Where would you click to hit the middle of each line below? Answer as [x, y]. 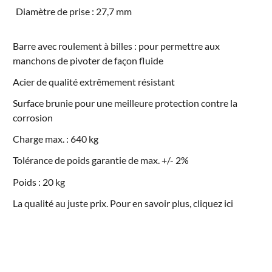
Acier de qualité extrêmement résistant [93, 81]
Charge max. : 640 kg [55, 139]
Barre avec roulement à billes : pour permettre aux [116, 46]
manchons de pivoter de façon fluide [88, 60]
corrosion [32, 118]
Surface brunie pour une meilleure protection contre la [125, 103]
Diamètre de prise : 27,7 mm [74, 11]
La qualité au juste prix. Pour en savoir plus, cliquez [118, 203]
